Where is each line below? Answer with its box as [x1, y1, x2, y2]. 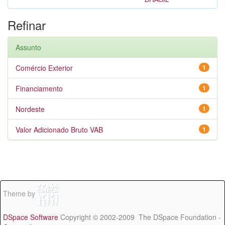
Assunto [16, 42, 41, 52]
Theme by [3, 188, 37, 199]
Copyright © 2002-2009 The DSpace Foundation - [58, 212, 221, 222]
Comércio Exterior [16, 63, 73, 73]
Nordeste [16, 104, 45, 114]
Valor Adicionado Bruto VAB [16, 125, 103, 135]
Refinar [8, 16, 46, 34]
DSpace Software [3, 212, 58, 222]
